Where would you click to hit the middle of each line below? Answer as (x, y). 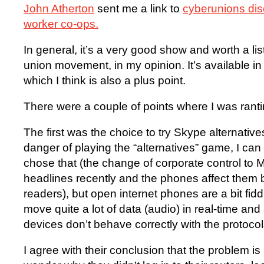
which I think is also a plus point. (105, 81)
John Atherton (59, 9)
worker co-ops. (61, 24)
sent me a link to (138, 9)
